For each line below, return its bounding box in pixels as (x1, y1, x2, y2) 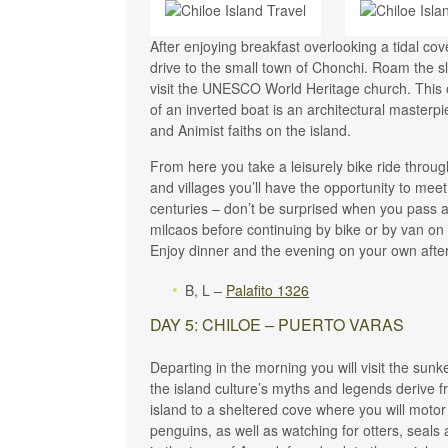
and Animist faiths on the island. (150, 119, 351, 140)
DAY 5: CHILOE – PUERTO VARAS (150, 312, 404, 336)
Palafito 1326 (226, 279, 309, 300)
